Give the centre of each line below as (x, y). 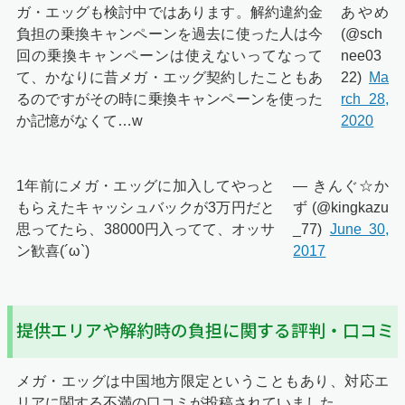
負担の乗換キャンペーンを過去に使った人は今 (170, 33)
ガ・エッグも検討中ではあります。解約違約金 (170, 12)
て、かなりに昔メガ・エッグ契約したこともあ (170, 77)
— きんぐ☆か (341, 185)
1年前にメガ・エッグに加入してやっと (146, 185)
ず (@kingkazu (341, 207)
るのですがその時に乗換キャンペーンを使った (170, 99)
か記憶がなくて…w (80, 120)
